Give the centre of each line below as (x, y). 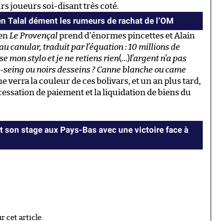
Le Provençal (34, 36)
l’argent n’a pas (158, 58)
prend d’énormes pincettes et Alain (126, 36)
